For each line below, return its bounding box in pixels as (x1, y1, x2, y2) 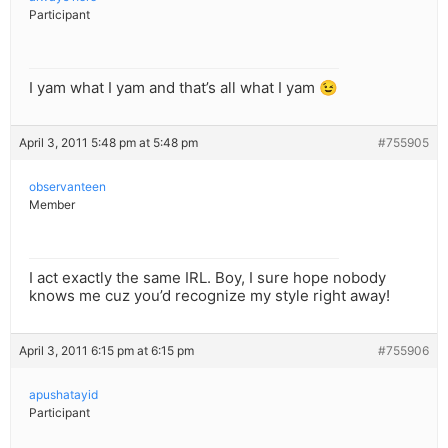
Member (29, 197, 75, 213)
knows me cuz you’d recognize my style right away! (29, 286, 390, 306)
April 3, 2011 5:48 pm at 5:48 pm (19, 135, 198, 151)
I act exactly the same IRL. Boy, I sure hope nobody (29, 268, 386, 288)
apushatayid (29, 387, 98, 403)
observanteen (29, 179, 106, 195)
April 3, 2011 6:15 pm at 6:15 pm (19, 343, 194, 359)
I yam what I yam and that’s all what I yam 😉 (29, 78, 338, 98)
